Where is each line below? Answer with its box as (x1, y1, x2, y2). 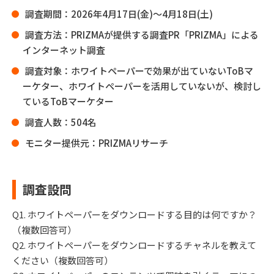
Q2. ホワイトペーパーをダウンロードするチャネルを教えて (12, 239, 256, 252)
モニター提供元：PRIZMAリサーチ (25, 136, 168, 150)
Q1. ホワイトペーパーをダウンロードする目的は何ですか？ (12, 208, 257, 221)
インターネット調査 (23, 43, 105, 57)
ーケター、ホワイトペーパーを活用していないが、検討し (23, 80, 261, 93)
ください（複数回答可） (12, 254, 113, 267)
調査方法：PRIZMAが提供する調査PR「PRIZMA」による (25, 28, 259, 42)
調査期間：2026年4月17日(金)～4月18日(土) (25, 7, 213, 21)
